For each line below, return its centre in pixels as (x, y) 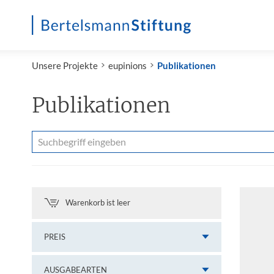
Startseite (52, 59)
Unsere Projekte (65, 65)
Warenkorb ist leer (98, 203)
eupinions (128, 65)
